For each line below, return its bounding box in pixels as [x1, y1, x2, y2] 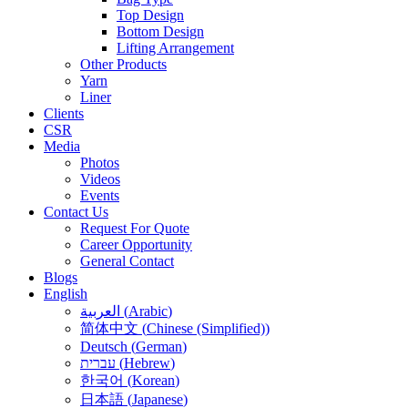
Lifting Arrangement [117, 40, 234, 56]
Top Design [117, 7, 184, 23]
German [136, 339, 182, 354]
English [44, 286, 87, 301]
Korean [132, 372, 175, 388]
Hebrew [124, 355, 170, 371]
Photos [80, 155, 119, 170]
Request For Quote [80, 220, 189, 236]
